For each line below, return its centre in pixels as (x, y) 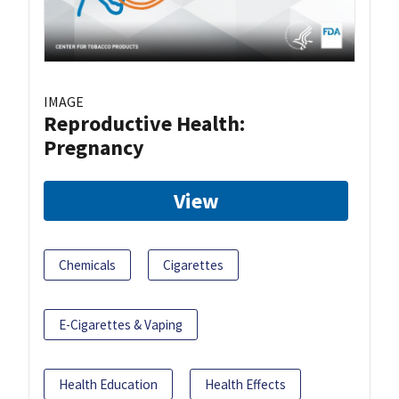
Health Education (108, 385)
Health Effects (245, 385)
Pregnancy (94, 148)
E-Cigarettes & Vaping (121, 325)
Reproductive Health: (144, 124)
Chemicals (87, 265)
